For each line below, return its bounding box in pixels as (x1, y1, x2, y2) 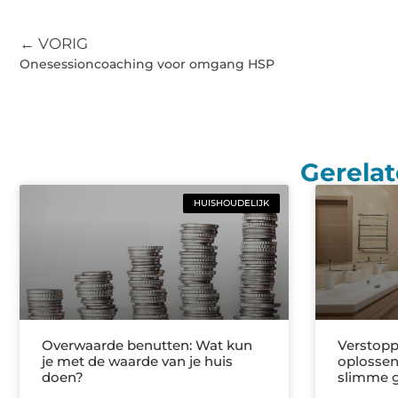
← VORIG (20, 35, 88, 53)
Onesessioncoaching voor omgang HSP (20, 56, 275, 73)
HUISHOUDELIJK (193, 197, 269, 210)
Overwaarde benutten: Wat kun (42, 336, 252, 354)
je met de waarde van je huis (42, 352, 233, 370)
